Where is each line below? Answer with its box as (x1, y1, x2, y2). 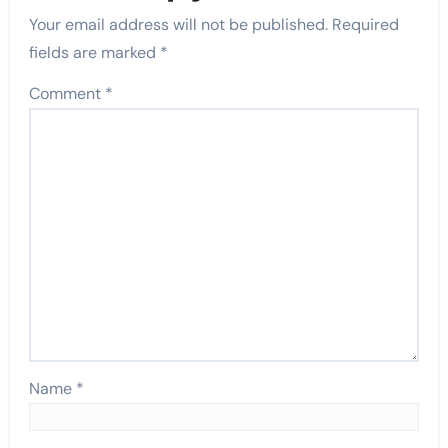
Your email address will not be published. (29, 13, 329, 35)
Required (332, 13, 400, 35)
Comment (29, 82, 106, 104)
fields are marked (29, 41, 161, 63)
